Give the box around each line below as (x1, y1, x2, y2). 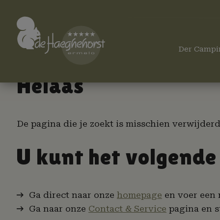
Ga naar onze (28, 203, 88, 214)
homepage (116, 190, 162, 200)
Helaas (17, 73, 84, 99)
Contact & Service (88, 203, 166, 214)
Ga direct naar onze (28, 190, 117, 200)
